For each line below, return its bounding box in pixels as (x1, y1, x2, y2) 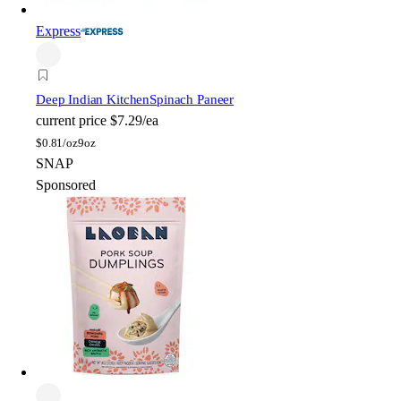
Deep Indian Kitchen (36, 91, 150, 107)
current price (36, 112, 107, 128)
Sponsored (36, 176, 96, 192)
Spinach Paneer (149, 91, 235, 107)
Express (36, 22, 81, 38)
